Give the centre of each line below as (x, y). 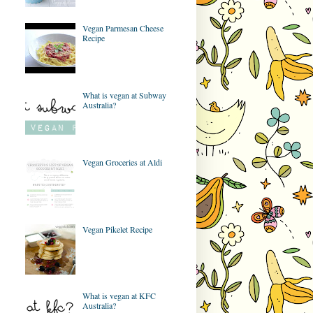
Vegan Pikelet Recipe (117, 229)
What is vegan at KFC (119, 296)
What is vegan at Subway (124, 95)
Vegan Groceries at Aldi (122, 162)
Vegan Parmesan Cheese (123, 28)
